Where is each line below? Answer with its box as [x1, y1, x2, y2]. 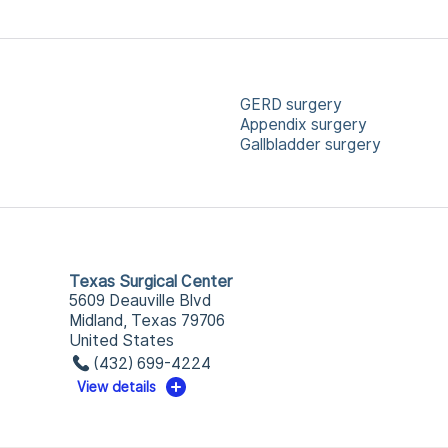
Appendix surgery [240, 115, 367, 134]
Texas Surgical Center [68, 272, 233, 291]
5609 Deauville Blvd [68, 291, 211, 310]
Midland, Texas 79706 [68, 311, 225, 330]
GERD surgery [240, 95, 342, 114]
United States [68, 331, 174, 350]
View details [77, 379, 157, 395]
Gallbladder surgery [240, 135, 381, 154]
